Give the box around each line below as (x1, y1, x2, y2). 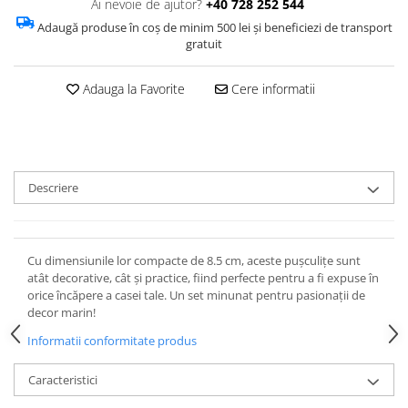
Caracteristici (28, 372, 97, 388)
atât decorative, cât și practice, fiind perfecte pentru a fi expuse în (27, 270, 379, 286)
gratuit (186, 36, 222, 52)
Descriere (28, 179, 78, 196)
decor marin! (27, 304, 96, 321)
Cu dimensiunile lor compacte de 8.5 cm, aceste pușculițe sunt (27, 252, 361, 269)
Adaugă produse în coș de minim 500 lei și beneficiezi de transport (36, 19, 393, 36)
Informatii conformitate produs (27, 332, 197, 349)
